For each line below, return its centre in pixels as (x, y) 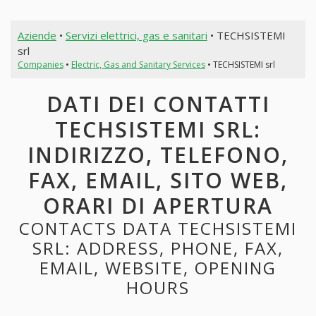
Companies (40, 64)
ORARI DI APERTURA (158, 206)
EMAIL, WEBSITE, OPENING (158, 268)
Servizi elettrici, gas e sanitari (136, 35)
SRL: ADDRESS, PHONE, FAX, (158, 248)
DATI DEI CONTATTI (158, 104)
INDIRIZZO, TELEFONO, (158, 155)
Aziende (37, 35)
